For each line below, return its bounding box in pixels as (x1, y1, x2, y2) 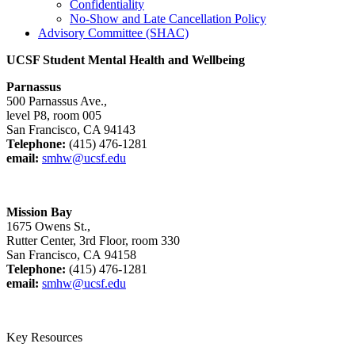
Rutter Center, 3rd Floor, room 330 (6, 234, 180, 248)
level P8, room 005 (6, 109, 101, 123)
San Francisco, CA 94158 (6, 248, 136, 262)
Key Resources (6, 330, 82, 345)
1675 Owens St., (6, 219, 90, 234)
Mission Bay (6, 205, 72, 219)
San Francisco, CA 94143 (6, 123, 136, 137)
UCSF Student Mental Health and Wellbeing (6, 53, 245, 67)
